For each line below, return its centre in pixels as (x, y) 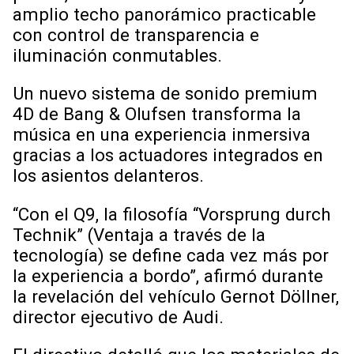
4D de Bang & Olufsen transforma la (157, 114)
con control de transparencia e (136, 34)
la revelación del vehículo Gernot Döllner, (176, 296)
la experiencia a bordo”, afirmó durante (168, 275)
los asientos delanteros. (108, 176)
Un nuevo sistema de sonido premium (165, 94)
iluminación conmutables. (120, 55)
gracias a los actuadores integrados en (168, 155)
